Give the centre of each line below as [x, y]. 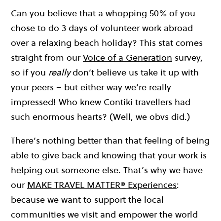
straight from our [47, 58]
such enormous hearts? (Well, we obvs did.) [100, 117]
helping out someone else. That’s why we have [107, 170]
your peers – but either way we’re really [91, 87]
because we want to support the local [87, 200]
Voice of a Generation [128, 58]
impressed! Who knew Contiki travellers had [101, 102]
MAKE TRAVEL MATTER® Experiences [102, 185]
